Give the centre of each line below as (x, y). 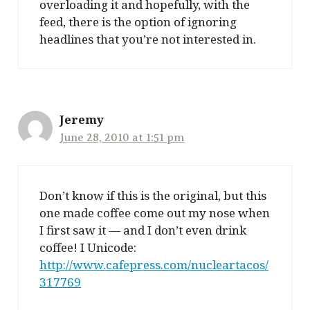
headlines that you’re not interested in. (148, 39)
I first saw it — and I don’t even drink (143, 230)
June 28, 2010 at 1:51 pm (122, 138)
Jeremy (82, 120)
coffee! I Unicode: (88, 247)
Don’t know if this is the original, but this (153, 195)
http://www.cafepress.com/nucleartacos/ (154, 264)
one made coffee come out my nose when (155, 212)
